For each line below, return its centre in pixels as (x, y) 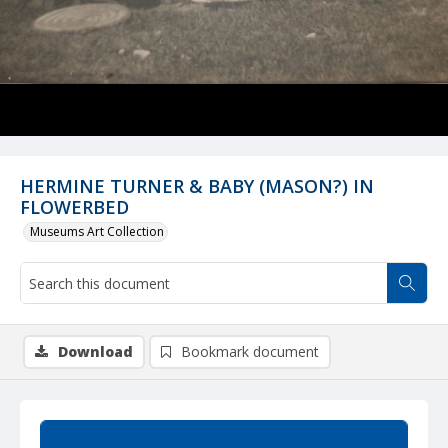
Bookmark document (250, 351)
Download (95, 351)
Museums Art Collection (97, 231)
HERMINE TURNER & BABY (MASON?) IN (197, 186)
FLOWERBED (74, 207)
